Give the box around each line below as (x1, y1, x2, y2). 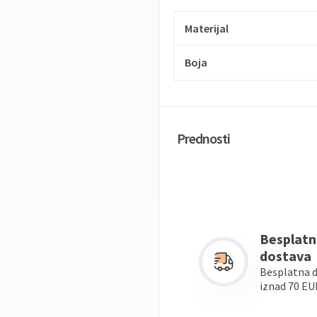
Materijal (185, 21, 229, 35)
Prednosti (177, 129, 230, 147)
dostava (260, 247, 311, 265)
